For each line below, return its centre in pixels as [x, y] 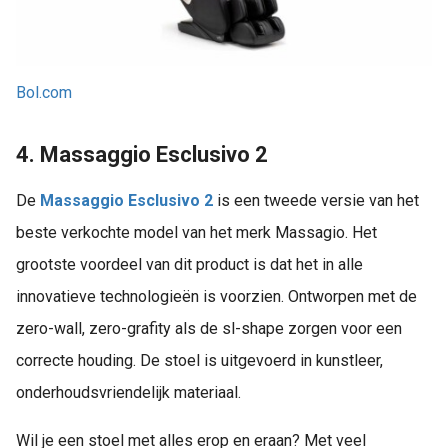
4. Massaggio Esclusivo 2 [142, 154]
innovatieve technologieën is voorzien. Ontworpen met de [216, 296]
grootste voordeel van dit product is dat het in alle [189, 264]
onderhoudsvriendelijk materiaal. [128, 392]
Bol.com [44, 92]
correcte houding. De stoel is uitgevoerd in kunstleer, [199, 360]
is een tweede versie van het [316, 200]
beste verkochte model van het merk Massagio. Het [196, 232]
